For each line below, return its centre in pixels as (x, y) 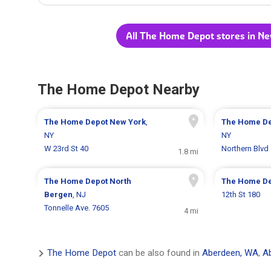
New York (128, 122)
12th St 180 (240, 195)
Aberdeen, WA (230, 253)
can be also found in (159, 253)
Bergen (59, 195)
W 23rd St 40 (67, 149)
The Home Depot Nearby (119, 90)
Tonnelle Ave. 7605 (77, 208)
